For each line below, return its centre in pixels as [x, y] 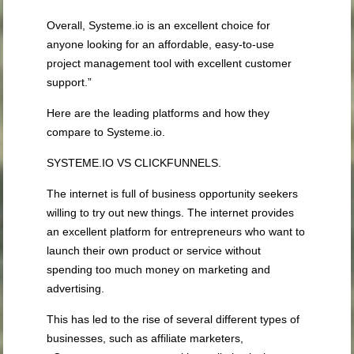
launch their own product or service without [154, 251]
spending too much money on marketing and [159, 270]
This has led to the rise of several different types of [173, 320]
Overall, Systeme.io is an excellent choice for [159, 26]
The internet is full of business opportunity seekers [173, 194]
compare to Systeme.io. [106, 132]
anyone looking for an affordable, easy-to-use [161, 45]
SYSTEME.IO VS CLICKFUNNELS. [134, 163]
